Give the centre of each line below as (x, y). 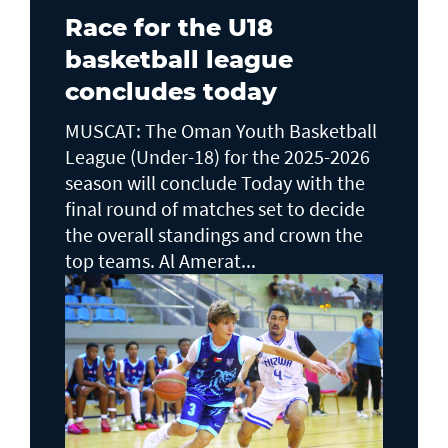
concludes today (171, 91)
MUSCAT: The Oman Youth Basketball (221, 130)
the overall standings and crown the (214, 234)
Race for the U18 (169, 27)
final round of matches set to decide (215, 208)
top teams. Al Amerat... (160, 260)
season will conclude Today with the (215, 182)
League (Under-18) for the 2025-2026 (217, 156)
